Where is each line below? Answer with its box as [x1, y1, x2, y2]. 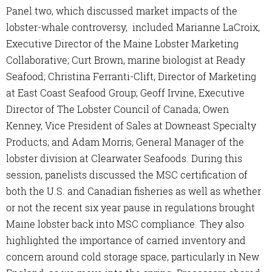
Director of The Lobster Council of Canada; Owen [6, 103, 229, 116]
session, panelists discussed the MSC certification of [6, 168, 248, 182]
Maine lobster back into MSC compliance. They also [6, 217, 244, 231]
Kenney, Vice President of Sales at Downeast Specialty [6, 119, 256, 132]
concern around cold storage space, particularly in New [6, 250, 259, 263]
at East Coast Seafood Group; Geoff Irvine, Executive [6, 86, 245, 100]
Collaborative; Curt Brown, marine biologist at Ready [6, 53, 245, 67]
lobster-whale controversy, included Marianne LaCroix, [6, 21, 260, 34]
